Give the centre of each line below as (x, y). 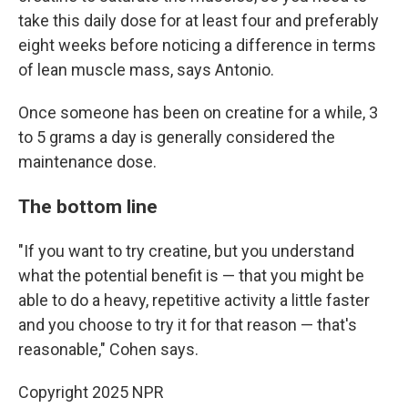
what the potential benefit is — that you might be (191, 275)
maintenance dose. (87, 162)
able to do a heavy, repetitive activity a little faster (194, 300)
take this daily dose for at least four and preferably (199, 20)
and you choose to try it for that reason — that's (188, 325)
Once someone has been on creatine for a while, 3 (198, 112)
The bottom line (88, 206)
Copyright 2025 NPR (91, 392)
